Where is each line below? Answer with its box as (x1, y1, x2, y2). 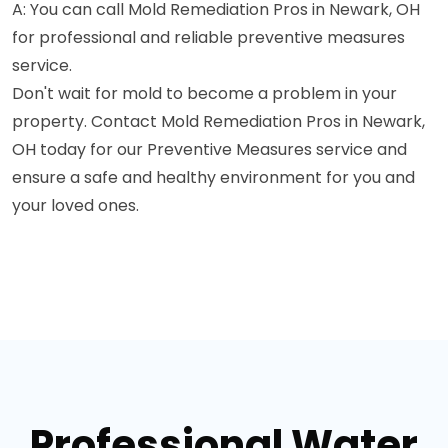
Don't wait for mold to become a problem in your (12, 81, 397, 105)
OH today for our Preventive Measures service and (12, 137, 407, 161)
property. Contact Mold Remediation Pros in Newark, (12, 109, 425, 133)
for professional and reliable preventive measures (12, 25, 405, 49)
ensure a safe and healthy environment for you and (12, 165, 415, 189)
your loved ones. (12, 193, 139, 217)
